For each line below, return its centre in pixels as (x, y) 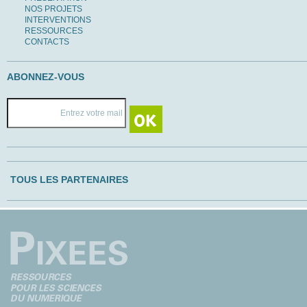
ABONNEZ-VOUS (46, 76)
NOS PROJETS (53, 9)
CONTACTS (47, 41)
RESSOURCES (54, 30)
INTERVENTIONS (58, 20)
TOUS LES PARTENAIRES (69, 179)
